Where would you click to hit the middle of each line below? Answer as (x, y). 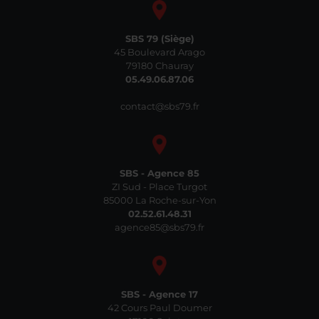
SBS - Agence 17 (159, 294)
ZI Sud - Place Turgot (159, 186)
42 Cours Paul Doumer (159, 307)
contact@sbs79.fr (159, 106)
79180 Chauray (159, 65)
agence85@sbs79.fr (159, 227)
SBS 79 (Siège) (159, 38)
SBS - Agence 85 (159, 173)
